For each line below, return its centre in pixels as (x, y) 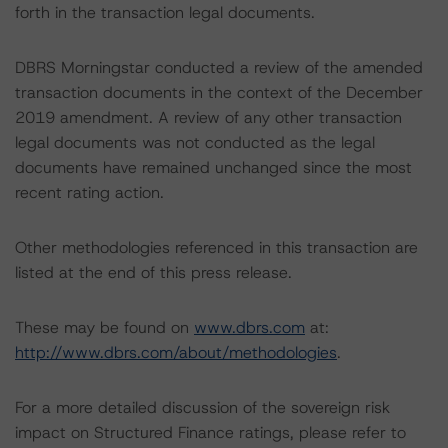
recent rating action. (89, 192)
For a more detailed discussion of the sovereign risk (202, 407)
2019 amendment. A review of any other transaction (208, 117)
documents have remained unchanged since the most (213, 167)
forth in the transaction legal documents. (165, 12)
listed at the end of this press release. (153, 272)
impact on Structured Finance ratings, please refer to (210, 432)
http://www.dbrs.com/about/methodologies (176, 352)
